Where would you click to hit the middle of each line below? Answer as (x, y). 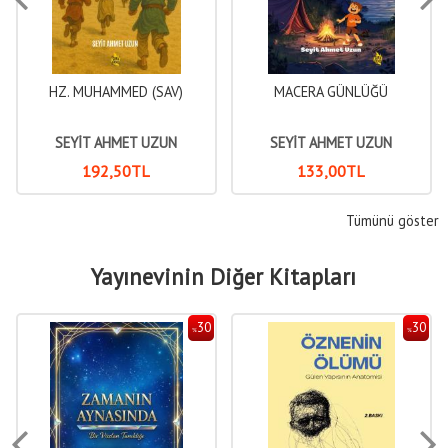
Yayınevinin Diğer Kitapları (224, 277)
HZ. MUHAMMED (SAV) (116, 92)
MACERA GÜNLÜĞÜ (331, 92)
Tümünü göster (393, 221)
